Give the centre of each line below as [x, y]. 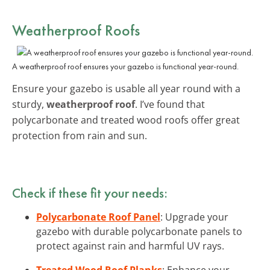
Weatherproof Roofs [76, 30]
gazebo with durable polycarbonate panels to [139, 231]
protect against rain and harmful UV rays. [130, 246]
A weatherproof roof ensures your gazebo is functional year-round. [125, 66]
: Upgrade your [194, 217]
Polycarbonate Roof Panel [98, 217]
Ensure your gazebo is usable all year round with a [126, 88]
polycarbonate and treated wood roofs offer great [126, 120]
